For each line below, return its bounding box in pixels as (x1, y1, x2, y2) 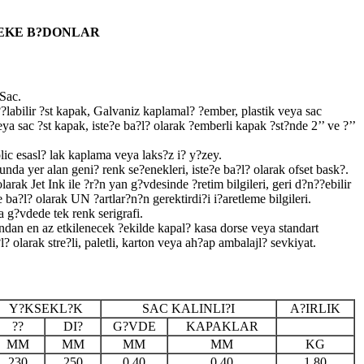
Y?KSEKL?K (8, 301, 83, 316)
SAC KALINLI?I (142, 301, 235, 316)
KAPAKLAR (185, 319, 258, 334)
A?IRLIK (290, 301, 340, 316)
